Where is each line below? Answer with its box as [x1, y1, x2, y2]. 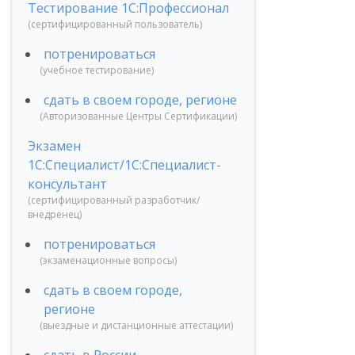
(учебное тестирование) [40, 63, 154, 77]
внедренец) [28, 208, 82, 221]
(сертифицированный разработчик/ [28, 193, 200, 207]
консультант [28, 175, 107, 193]
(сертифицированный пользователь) [28, 17, 202, 31]
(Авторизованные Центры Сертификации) [40, 109, 237, 123]
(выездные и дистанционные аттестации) [40, 319, 233, 332]
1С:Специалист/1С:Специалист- [28, 156, 221, 174]
